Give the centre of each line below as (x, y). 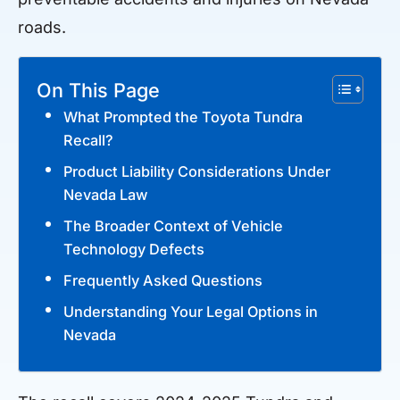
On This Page (98, 90)
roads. (42, 28)
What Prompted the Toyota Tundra (183, 117)
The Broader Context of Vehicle (173, 225)
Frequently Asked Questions (163, 280)
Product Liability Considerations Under (197, 171)
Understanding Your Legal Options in (191, 311)
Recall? (88, 140)
